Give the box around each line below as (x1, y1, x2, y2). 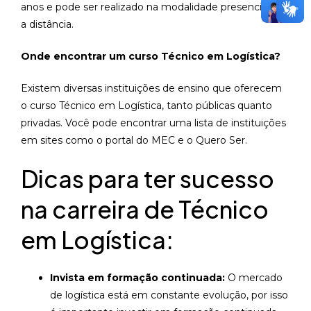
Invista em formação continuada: (50, 271, 225, 284)
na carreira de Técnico (21, 194, 269, 224)
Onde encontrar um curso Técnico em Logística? (21, 49, 280, 62)
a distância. (21, 17, 74, 31)
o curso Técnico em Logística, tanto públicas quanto (21, 99, 272, 112)
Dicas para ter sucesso (21, 163, 274, 194)
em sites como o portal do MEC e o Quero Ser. (21, 133, 247, 146)
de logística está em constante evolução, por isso (50, 288, 288, 301)
